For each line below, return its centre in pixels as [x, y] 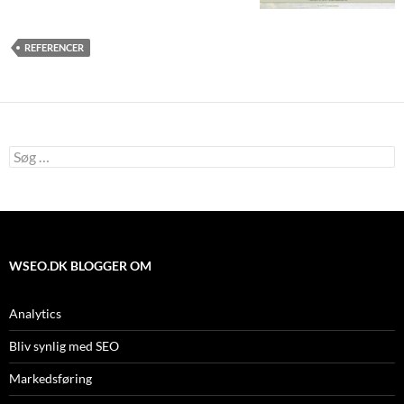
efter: [23, 169]
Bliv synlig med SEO [64, 346]
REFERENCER [54, 47]
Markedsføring [50, 378]
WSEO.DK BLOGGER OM [80, 266]
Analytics [35, 313]
